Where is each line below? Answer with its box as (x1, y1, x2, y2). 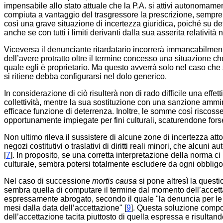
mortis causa (92, 177, 137, 185)
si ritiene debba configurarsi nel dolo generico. (4, 72, 167, 81)
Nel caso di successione (4, 177, 92, 185)
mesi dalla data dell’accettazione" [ (4, 204, 126, 212)
